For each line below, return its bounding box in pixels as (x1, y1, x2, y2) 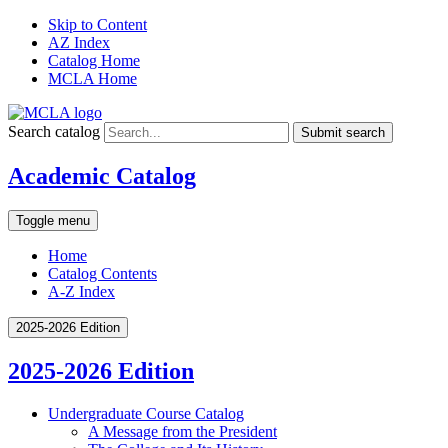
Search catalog (8, 123, 100, 140)
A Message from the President (88, 422, 277, 440)
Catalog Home (48, 52, 140, 69)
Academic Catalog (8, 162, 196, 189)
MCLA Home (48, 70, 137, 87)
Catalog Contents (48, 264, 157, 282)
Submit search (301, 125, 385, 140)
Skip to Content (48, 16, 147, 33)
